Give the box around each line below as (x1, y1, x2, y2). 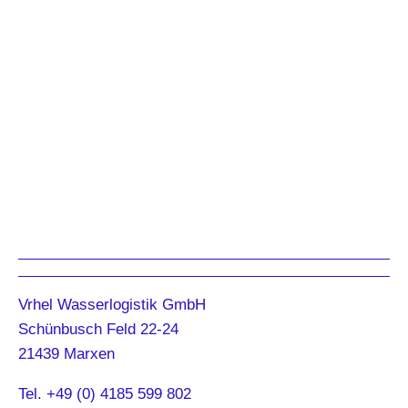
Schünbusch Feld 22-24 (18, 320, 178, 338)
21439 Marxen (18, 344, 115, 362)
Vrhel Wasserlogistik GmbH (18, 295, 206, 313)
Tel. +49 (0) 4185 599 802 (18, 384, 191, 403)
